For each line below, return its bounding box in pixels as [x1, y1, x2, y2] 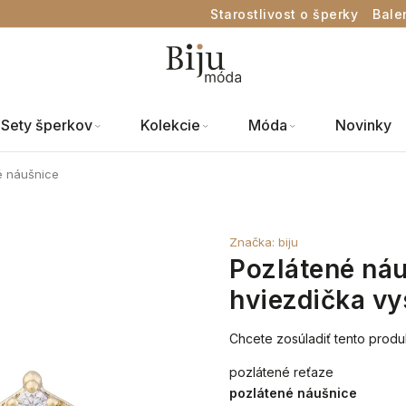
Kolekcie [140, 116, 200, 134]
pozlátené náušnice [229, 385, 358, 401]
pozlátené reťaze [229, 364, 334, 380]
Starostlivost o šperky [210, 6, 358, 22]
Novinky [335, 116, 391, 134]
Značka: [229, 235, 279, 249]
